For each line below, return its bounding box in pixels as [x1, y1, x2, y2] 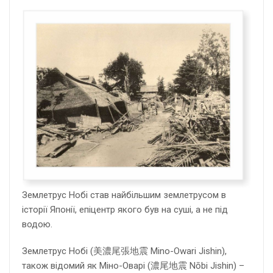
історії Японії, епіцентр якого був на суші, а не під [22, 204, 228, 216]
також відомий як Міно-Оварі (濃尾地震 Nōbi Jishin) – [22, 260, 244, 272]
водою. [22, 219, 52, 230]
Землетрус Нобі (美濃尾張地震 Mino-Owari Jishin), [22, 246, 227, 257]
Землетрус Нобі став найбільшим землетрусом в [22, 190, 226, 201]
